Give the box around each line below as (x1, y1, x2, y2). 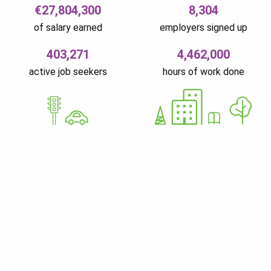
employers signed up (159, 21, 247, 33)
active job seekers (28, 65, 107, 77)
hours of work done (162, 65, 244, 77)
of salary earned (33, 21, 102, 33)
